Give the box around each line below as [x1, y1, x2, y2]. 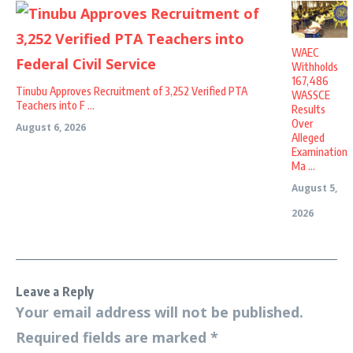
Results [292, 102, 325, 116]
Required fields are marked [16, 327, 210, 347]
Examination [292, 144, 347, 158]
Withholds [292, 59, 338, 73]
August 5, [292, 180, 337, 195]
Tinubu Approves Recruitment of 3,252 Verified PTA [16, 84, 247, 98]
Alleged [292, 130, 325, 144]
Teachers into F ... [16, 98, 95, 112]
